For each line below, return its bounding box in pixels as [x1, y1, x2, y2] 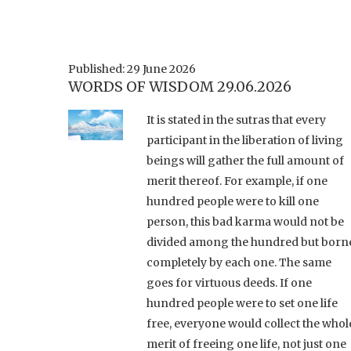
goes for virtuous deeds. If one [147, 275, 312, 290]
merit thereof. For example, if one [147, 173, 327, 188]
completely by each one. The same [147, 255, 331, 270]
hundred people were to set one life [147, 295, 338, 310]
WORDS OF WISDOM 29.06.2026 [68, 77, 291, 96]
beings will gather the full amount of [147, 153, 344, 168]
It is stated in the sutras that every [147, 112, 326, 127]
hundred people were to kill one [147, 194, 319, 208]
